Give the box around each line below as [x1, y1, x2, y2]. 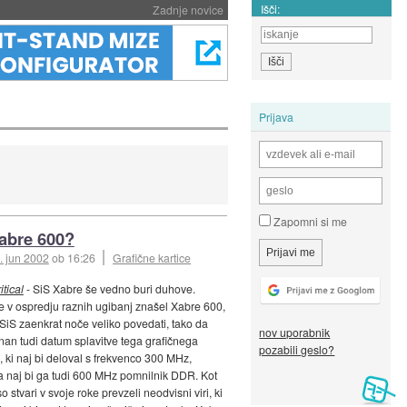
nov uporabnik [259, 324, 331, 341]
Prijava [259, 108, 294, 124]
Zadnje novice [152, 2, 223, 17]
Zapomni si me [271, 213, 348, 230]
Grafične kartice [113, 250, 192, 266]
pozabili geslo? [259, 342, 335, 358]
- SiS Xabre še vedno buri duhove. [23, 281, 195, 297]
